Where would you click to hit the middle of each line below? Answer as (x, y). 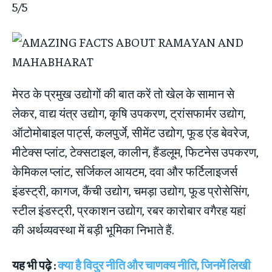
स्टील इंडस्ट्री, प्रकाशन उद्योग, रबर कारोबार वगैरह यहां (129, 210)
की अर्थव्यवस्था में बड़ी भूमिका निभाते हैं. (93, 229)
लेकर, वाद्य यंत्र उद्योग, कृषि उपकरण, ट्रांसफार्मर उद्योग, (129, 113)
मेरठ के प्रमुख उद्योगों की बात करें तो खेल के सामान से (123, 93)
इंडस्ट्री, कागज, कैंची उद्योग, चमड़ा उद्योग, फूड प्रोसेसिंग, (131, 191)
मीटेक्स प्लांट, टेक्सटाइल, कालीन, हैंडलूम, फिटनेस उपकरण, (135, 152)
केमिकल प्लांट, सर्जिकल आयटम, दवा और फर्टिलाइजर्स (125, 171)
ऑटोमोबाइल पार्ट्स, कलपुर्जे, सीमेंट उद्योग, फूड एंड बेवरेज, (131, 132)
